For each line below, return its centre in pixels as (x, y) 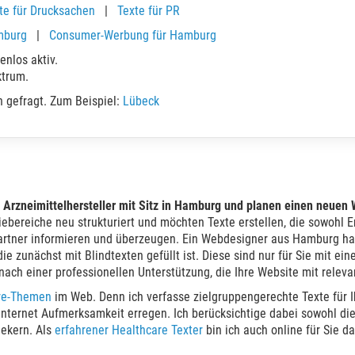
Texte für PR (149, 11)
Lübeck (141, 101)
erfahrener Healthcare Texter (127, 330)
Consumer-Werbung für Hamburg (133, 35)
